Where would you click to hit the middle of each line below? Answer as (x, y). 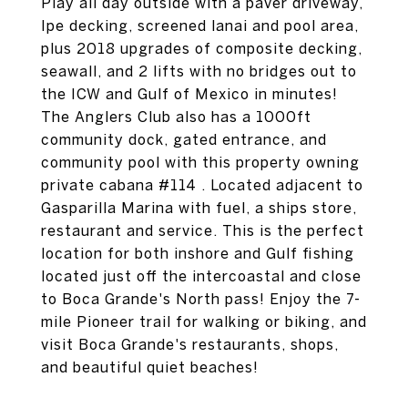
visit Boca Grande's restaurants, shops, (190, 344)
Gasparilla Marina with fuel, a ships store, (199, 208)
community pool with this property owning (200, 162)
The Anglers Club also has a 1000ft (176, 117)
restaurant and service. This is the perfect (203, 230)
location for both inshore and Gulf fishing (198, 253)
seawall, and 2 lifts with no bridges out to (199, 71)
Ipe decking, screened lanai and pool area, (200, 25)
